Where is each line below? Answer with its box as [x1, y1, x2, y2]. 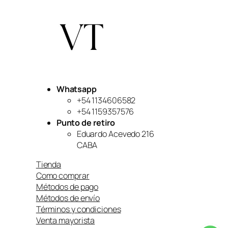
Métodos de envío [36, 192, 100, 204]
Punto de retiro [56, 117, 116, 128]
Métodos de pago [36, 181, 99, 192]
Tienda [36, 158, 62, 170]
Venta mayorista [36, 214, 95, 226]
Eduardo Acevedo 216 [76, 128, 154, 139]
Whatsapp [56, 83, 97, 95]
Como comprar [36, 169, 90, 181]
